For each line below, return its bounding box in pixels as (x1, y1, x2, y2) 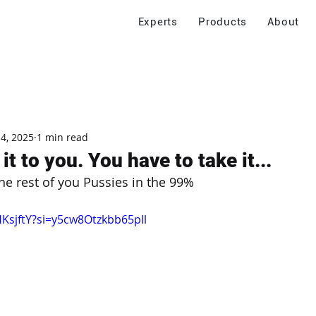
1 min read (37, 130, 88, 144)
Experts (138, 16, 178, 28)
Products (198, 16, 248, 28)
